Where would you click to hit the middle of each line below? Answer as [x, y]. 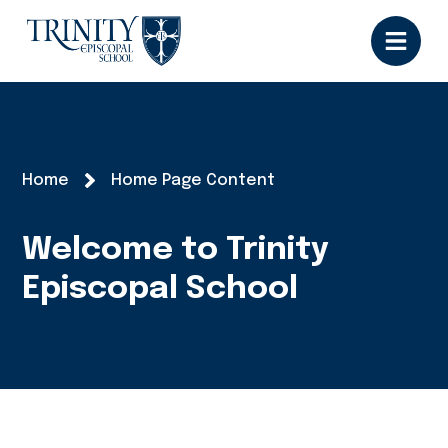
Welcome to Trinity [176, 250]
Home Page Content [193, 180]
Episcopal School [160, 289]
